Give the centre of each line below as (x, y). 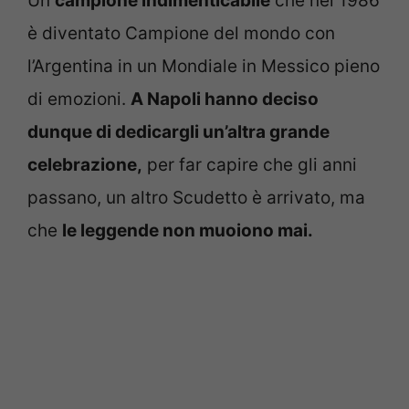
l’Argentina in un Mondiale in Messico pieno (204, 67)
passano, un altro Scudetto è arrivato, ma (196, 198)
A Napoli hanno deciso (225, 100)
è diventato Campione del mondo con (181, 34)
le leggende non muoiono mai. (188, 231)
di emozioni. (79, 100)
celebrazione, (85, 165)
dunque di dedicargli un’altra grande (178, 132)
